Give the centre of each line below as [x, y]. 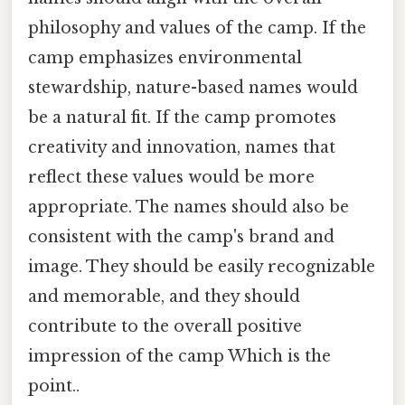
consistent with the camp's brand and [181, 237]
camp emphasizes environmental [165, 58]
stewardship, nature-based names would [193, 88]
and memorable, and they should [164, 297]
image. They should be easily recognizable [202, 267]
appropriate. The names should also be [188, 207]
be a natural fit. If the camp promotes [182, 118]
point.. [54, 386]
